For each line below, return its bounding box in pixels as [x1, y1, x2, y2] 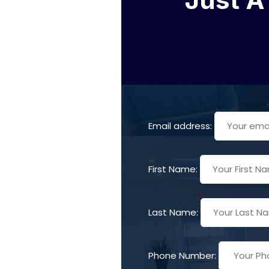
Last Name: [148, 205, 199, 219]
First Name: [148, 162, 198, 175]
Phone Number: [148, 249, 217, 262]
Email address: [148, 119, 215, 132]
